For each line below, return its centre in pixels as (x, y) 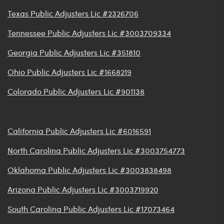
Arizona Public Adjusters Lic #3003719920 (83, 189)
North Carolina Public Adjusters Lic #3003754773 (96, 150)
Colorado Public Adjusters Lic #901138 (76, 91)
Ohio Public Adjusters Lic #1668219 (69, 72)
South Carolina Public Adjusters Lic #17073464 (91, 209)
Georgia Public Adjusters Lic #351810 (74, 52)
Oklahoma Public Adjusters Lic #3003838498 (89, 170)
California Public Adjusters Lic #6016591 (79, 131)
